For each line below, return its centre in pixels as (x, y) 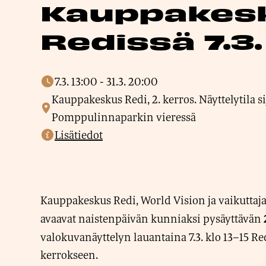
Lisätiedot (79, 135)
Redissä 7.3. (151, 40)
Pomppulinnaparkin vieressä (123, 117)
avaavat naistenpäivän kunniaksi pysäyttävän (152, 218)
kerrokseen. (69, 255)
